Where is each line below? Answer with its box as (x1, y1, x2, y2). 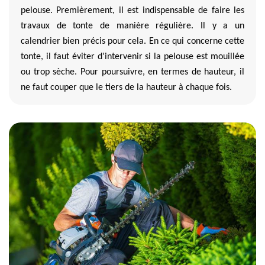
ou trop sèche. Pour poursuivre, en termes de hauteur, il (21, 67, 244, 77)
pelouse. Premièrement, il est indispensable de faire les (21, 5, 244, 15)
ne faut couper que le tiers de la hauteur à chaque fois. (21, 82, 232, 92)
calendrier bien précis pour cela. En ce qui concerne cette (21, 36, 244, 46)
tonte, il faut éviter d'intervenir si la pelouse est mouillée (21, 51, 244, 62)
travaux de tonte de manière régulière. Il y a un (21, 21, 244, 31)
